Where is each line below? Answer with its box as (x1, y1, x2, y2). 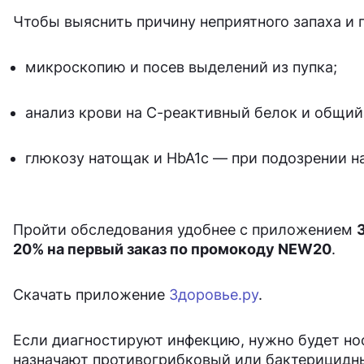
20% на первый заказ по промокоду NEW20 (13, 240, 331, 258)
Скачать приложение (13, 286, 169, 304)
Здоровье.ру (169, 286, 258, 304)
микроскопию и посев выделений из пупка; (25, 58, 337, 76)
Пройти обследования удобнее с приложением (13, 221, 357, 239)
